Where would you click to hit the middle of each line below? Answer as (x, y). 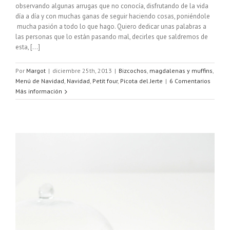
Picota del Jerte (141, 81)
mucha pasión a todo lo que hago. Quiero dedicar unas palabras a (111, 27)
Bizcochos (133, 71)
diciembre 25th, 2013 (82, 71)
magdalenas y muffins (181, 71)
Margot (36, 71)
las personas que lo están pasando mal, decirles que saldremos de (112, 37)
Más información (39, 91)
